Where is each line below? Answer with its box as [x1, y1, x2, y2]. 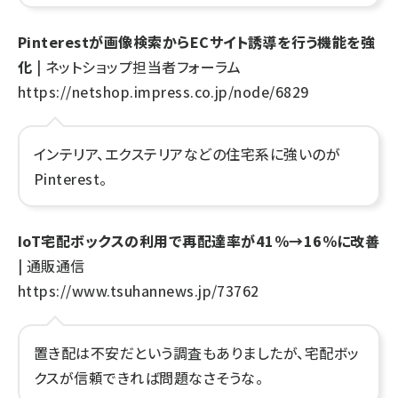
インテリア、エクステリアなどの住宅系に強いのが [34, 143, 341, 164]
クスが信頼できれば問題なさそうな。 [34, 367, 264, 388]
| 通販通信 [18, 255, 85, 276]
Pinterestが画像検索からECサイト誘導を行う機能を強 [18, 31, 376, 52]
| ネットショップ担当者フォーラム [32, 56, 242, 77]
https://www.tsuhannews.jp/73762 [18, 280, 259, 301]
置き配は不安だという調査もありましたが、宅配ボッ [34, 342, 360, 363]
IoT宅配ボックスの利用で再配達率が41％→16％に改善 [18, 230, 380, 251]
